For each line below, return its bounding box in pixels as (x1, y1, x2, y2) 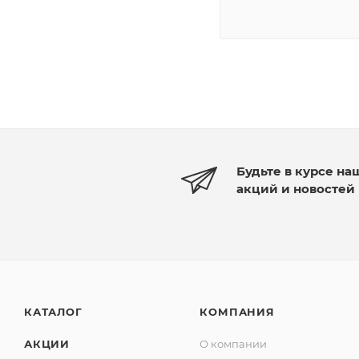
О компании (200, 337, 268, 351)
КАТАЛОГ (24, 305, 83, 319)
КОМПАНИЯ (200, 305, 275, 319)
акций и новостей (236, 181, 355, 197)
